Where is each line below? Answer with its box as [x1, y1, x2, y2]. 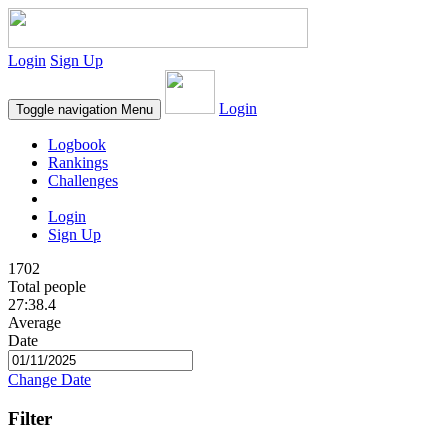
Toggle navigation [16, 102, 117, 117]
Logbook [48, 136, 106, 153]
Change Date [8, 371, 91, 388]
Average [8, 314, 61, 331]
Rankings [48, 154, 108, 171]
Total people [8, 278, 86, 295]
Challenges [48, 172, 118, 189]
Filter [8, 407, 52, 429]
